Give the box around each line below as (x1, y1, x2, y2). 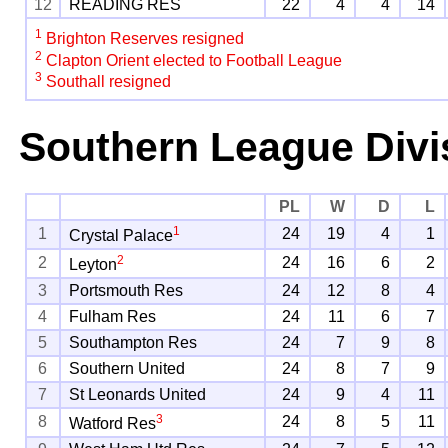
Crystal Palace (69, 227, 174, 245)
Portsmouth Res (69, 282, 184, 300)
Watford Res (69, 415, 157, 433)
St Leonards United (69, 386, 207, 404)
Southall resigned (42, 73, 172, 91)
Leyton (69, 256, 118, 274)
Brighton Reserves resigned (42, 30, 245, 48)
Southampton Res (69, 334, 198, 352)
